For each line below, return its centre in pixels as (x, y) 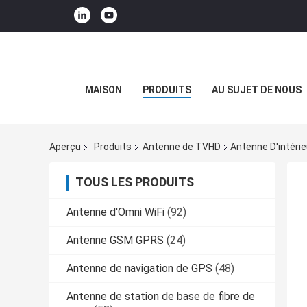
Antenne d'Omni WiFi (115, 212)
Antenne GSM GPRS (115, 241)
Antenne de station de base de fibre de (161, 297)
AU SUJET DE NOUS (257, 90)
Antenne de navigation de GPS (139, 269)
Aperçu (65, 147)
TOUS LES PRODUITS (135, 182)
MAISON (103, 90)
